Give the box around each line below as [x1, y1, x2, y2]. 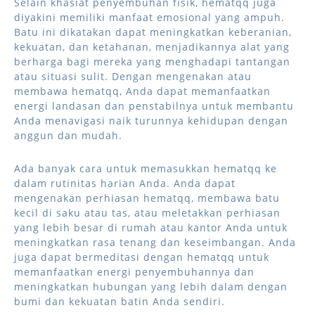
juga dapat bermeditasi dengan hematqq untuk [14, 250, 269, 264]
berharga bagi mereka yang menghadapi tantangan [14, 55, 290, 68]
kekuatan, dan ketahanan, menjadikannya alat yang [14, 40, 290, 53]
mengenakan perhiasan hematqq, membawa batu [14, 191, 280, 205]
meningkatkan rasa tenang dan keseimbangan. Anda [14, 236, 296, 249]
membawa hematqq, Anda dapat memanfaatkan [14, 84, 271, 98]
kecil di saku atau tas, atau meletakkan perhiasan [14, 206, 281, 219]
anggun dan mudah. [14, 129, 122, 142]
